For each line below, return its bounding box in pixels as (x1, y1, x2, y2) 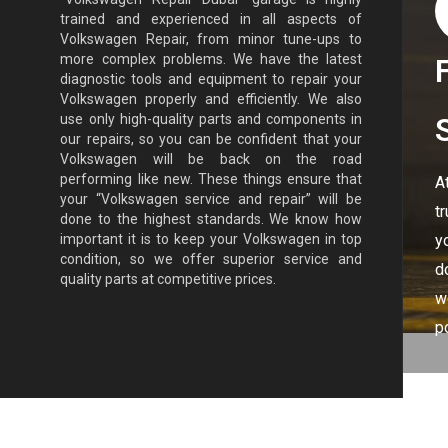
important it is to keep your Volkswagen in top (60, 230, 362, 247)
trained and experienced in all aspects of (60, 10, 362, 27)
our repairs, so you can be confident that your (60, 130, 362, 147)
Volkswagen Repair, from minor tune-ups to (60, 30, 362, 47)
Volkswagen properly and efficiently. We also (60, 90, 362, 107)
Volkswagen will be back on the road (60, 150, 362, 167)
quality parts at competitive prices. (60, 270, 277, 287)
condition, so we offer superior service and (60, 250, 362, 267)
